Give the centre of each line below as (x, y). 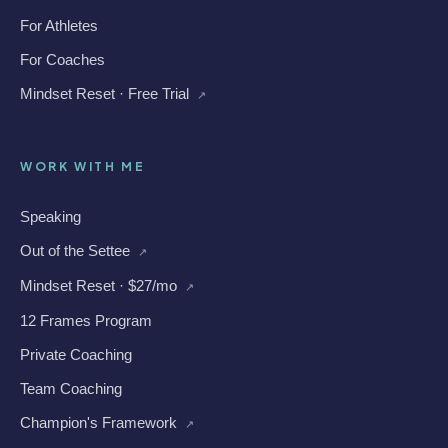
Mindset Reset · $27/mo (100, 285)
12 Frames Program (86, 320)
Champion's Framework (100, 422)
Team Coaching (71, 388)
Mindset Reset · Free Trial (106, 93)
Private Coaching (76, 354)
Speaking (50, 216)
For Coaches (62, 59)
